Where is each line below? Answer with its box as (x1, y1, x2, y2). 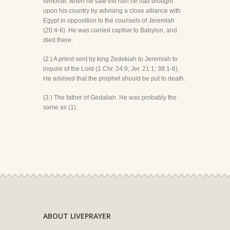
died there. (43, 36, 73, 44)
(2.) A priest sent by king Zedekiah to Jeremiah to (43, 55, 178, 63)
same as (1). (43, 104, 78, 111)
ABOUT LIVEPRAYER (43, 211, 111, 221)
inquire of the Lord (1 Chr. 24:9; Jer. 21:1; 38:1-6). (43, 65, 179, 72)
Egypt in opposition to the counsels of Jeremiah (43, 17, 175, 24)
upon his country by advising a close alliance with (43, 7, 181, 14)
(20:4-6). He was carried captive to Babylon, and (43, 27, 177, 34)
